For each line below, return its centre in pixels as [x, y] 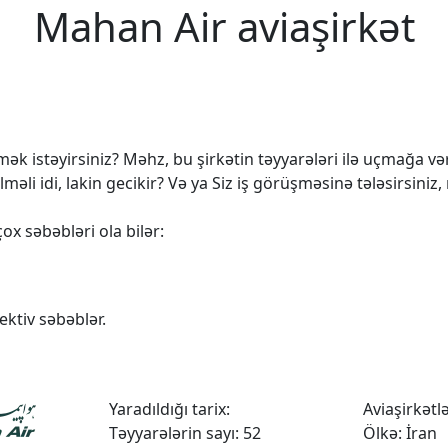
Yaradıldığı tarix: [170, 408]
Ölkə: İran [399, 432]
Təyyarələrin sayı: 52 [185, 432]
